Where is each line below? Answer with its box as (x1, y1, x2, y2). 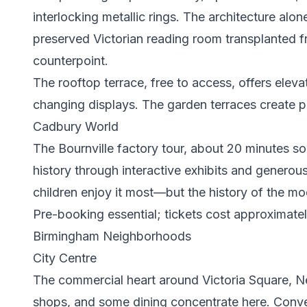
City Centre (33, 251, 97, 265)
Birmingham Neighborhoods (33, 229, 191, 243)
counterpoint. (33, 53, 108, 68)
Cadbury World (33, 119, 119, 134)
